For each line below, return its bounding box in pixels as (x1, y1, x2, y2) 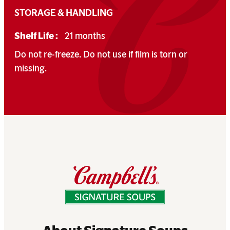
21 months (63, 30, 105, 42)
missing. (14, 62, 47, 74)
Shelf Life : (14, 30, 58, 42)
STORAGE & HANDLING (14, 7, 113, 18)
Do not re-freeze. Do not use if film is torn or (14, 48, 187, 60)
